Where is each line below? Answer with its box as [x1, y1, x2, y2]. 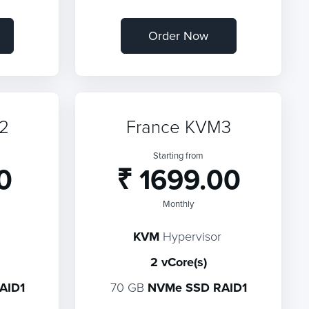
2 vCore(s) [150, 253, 207, 271]
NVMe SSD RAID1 [147, 279, 247, 297]
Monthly [163, 197, 195, 210]
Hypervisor [159, 228, 221, 244]
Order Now [148, 27, 209, 44]
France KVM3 [126, 114, 231, 139]
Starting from [153, 149, 204, 161]
